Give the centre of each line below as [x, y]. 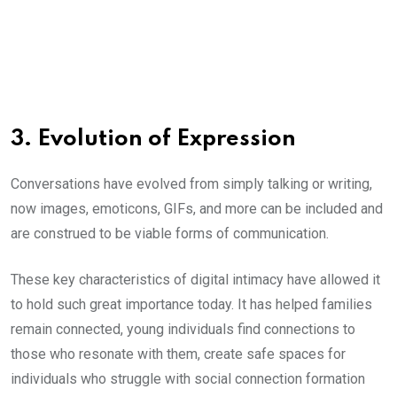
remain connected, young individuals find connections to [183, 330]
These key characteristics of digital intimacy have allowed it [195, 280]
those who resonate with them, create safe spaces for [178, 354]
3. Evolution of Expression [153, 140]
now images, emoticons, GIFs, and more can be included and [197, 209]
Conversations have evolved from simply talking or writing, [191, 184]
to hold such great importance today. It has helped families [191, 305]
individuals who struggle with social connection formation [188, 379]
